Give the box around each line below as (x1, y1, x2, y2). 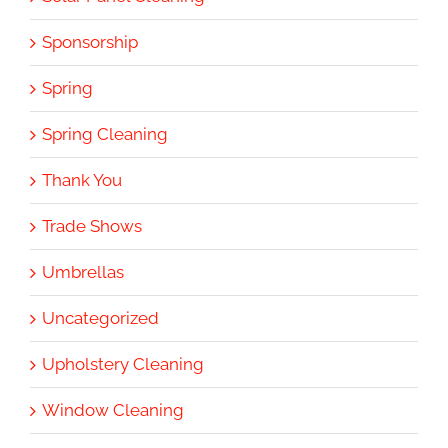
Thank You (42, 169, 122, 190)
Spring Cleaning (42, 123, 168, 144)
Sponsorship (42, 31, 138, 52)
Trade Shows (42, 215, 142, 236)
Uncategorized (42, 307, 159, 328)
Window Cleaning (42, 399, 184, 420)
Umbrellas (42, 261, 124, 282)
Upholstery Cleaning (42, 353, 204, 374)
